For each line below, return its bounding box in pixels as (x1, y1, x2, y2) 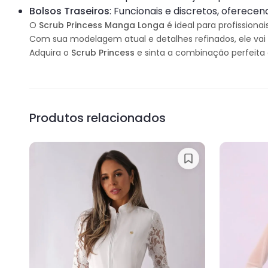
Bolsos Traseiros (29, 4, 110, 18)
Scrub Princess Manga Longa (39, 19, 165, 31)
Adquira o (29, 46, 72, 59)
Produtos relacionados (29, 109, 166, 126)
